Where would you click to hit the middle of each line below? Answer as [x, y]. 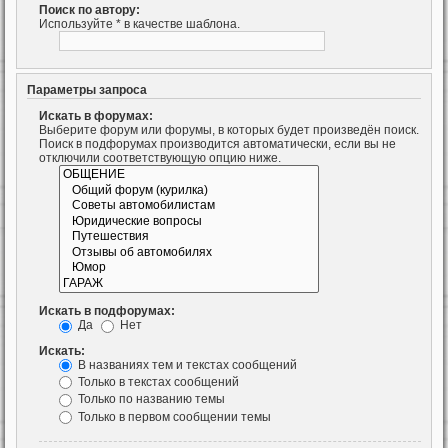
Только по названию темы [150, 399]
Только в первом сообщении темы [173, 416]
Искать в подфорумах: [107, 311]
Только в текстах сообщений [157, 381]
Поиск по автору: [89, 9]
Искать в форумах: [96, 116]
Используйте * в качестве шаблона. [139, 23]
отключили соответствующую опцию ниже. [160, 158]
